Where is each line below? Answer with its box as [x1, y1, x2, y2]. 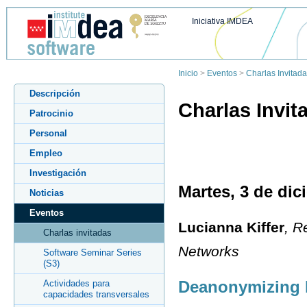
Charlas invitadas [43, 228, 112, 238]
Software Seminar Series [43, 247, 142, 258]
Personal [29, 128, 67, 138]
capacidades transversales [43, 289, 149, 299]
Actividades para [43, 278, 110, 288]
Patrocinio [29, 108, 73, 119]
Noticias [29, 188, 64, 198]
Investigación [29, 168, 86, 178]
